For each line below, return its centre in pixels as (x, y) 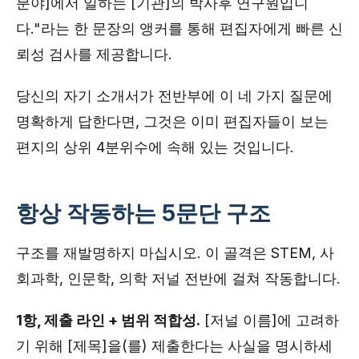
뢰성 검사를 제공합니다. (94, 54)
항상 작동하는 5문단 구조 (143, 213)
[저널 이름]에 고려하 (270, 320)
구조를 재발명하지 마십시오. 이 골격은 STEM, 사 (175, 253)
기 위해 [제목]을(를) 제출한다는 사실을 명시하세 (174, 346)
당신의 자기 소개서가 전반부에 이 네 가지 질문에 (174, 96)
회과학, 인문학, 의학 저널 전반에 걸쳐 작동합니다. (178, 278)
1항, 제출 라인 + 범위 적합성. (108, 320)
